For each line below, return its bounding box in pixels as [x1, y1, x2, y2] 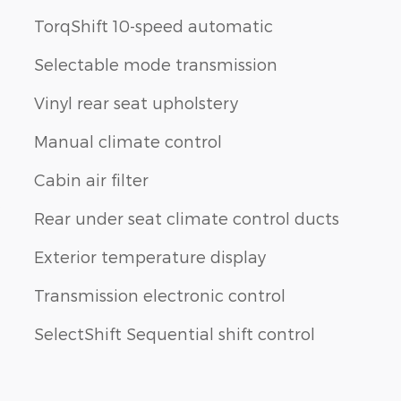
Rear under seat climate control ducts [34, 208, 339, 227]
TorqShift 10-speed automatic [34, 15, 273, 35]
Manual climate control [34, 131, 222, 150]
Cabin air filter [34, 169, 149, 189]
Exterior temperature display [34, 246, 266, 266]
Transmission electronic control [34, 285, 286, 304]
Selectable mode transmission [34, 54, 277, 73]
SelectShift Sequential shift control [34, 323, 315, 343]
